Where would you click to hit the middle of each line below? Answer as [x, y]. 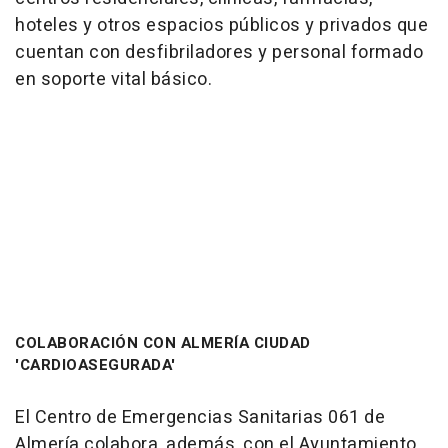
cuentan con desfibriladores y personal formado [219, 52]
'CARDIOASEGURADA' [95, 364]
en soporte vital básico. [113, 79]
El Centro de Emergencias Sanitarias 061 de [200, 417]
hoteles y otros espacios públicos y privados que [221, 25]
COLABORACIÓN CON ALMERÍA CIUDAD [163, 342]
